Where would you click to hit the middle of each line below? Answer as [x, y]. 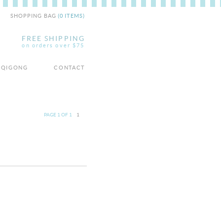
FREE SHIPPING [53, 38]
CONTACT [69, 68]
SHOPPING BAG [34, 16]
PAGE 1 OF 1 [58, 115]
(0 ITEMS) [71, 16]
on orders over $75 [53, 45]
